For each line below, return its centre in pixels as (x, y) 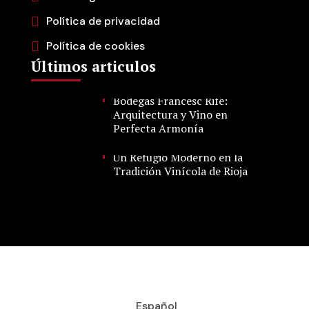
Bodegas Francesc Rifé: (171, 101)
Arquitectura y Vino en (171, 114)
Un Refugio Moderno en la (178, 157)
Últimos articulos (93, 66)
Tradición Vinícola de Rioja (181, 171)
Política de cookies (96, 46)
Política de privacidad (103, 21)
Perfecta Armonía (159, 128)
